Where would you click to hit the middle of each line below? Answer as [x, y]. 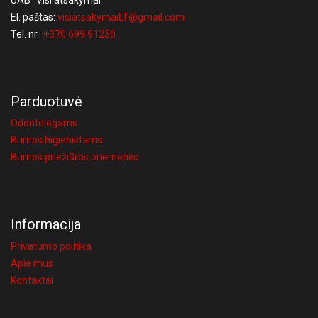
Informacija [46, 225]
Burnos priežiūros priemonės [75, 157]
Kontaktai [32, 280]
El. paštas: [34, 17]
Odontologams [44, 123]
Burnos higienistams [56, 140]
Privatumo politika [51, 246]
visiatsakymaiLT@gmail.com [121, 17]
